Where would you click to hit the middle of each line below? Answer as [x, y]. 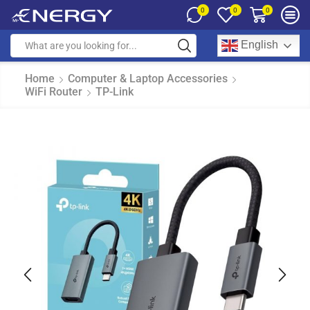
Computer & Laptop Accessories [148, 79]
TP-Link [115, 92]
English [258, 45]
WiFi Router [54, 92]
